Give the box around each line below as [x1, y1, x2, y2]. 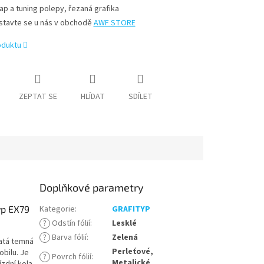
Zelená [112, 232, 138, 244]
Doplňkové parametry [39, 181, 144, 194]
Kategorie [39, 203, 75, 216]
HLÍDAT [80, 91, 105, 103]
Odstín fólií [50, 217, 91, 230]
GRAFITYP [112, 203, 151, 216]
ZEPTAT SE [18, 91, 57, 103]
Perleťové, [112, 246, 154, 258]
